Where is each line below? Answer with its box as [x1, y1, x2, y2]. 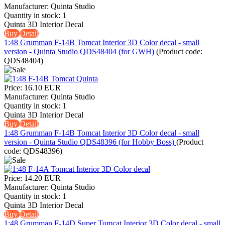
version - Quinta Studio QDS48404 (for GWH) [4, 47, 156, 56]
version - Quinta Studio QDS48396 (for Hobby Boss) [4, 138, 176, 147]
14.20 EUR [24, 174, 61, 183]
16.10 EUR [24, 83, 61, 92]
